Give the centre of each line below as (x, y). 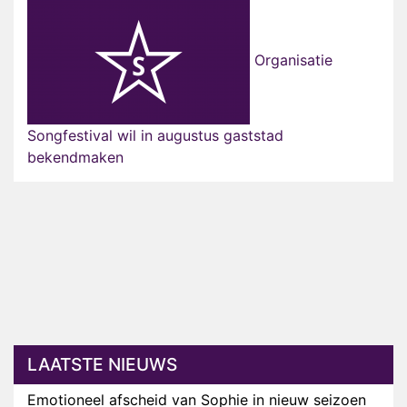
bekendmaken (75, 158)
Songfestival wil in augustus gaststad (155, 136)
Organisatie (291, 60)
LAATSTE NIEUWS (102, 365)
